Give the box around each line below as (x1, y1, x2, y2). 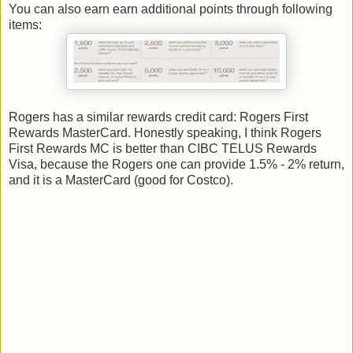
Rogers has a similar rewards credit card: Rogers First (9, 110, 308, 124)
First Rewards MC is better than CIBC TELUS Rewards (9, 142, 317, 156)
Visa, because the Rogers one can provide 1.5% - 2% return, (9, 158, 344, 172)
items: (9, 18, 42, 32)
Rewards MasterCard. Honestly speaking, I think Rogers (9, 126, 321, 140)
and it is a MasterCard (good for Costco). (9, 173, 233, 188)
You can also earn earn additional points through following (9, 2, 333, 17)
